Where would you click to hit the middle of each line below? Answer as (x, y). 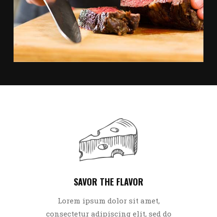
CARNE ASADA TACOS (64, 39)
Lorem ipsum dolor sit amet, (108, 200)
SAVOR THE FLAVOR (108, 181)
